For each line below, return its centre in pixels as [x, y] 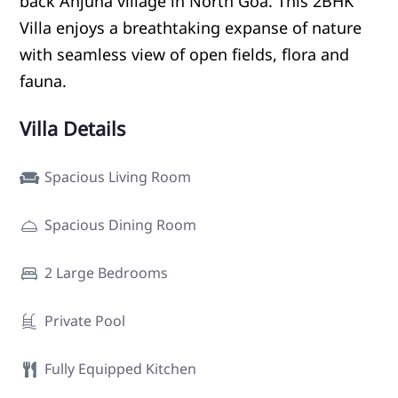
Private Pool [85, 320]
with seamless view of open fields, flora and [184, 54]
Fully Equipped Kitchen [120, 368]
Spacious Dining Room [120, 224]
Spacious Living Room [118, 176]
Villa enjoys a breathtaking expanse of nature [191, 27]
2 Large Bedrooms [106, 272]
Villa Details [72, 128]
